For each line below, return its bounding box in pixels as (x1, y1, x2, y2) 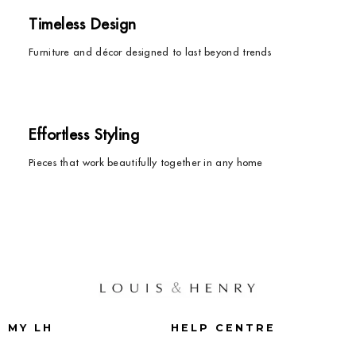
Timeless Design (29, 14, 137, 34)
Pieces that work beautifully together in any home (29, 156, 263, 169)
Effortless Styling (29, 125, 139, 145)
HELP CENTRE (171, 322, 277, 335)
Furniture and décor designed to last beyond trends (29, 45, 271, 59)
